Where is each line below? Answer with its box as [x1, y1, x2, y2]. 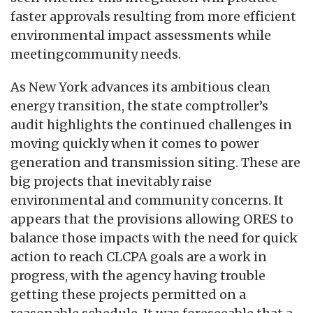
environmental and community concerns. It [10, 191, 284, 208]
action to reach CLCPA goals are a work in [10, 248, 267, 265]
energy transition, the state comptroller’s [10, 97, 268, 114]
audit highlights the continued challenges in [10, 116, 292, 133]
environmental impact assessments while [10, 27, 271, 43]
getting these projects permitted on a [10, 286, 246, 303]
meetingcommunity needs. [10, 45, 181, 62]
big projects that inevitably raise [10, 173, 212, 189]
